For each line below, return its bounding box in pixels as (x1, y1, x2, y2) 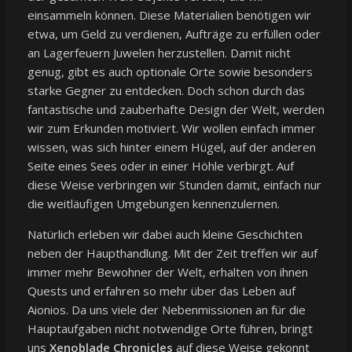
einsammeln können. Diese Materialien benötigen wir (27, 7, 311, 24)
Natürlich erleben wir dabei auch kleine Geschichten (27, 226, 302, 243)
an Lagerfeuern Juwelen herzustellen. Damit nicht (27, 45, 291, 61)
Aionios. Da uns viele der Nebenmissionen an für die (27, 302, 306, 318)
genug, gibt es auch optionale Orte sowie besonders (27, 64, 313, 80)
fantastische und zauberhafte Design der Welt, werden (27, 101, 324, 118)
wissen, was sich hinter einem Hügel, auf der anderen (27, 139, 316, 156)
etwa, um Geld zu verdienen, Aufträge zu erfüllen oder (27, 26, 321, 42)
